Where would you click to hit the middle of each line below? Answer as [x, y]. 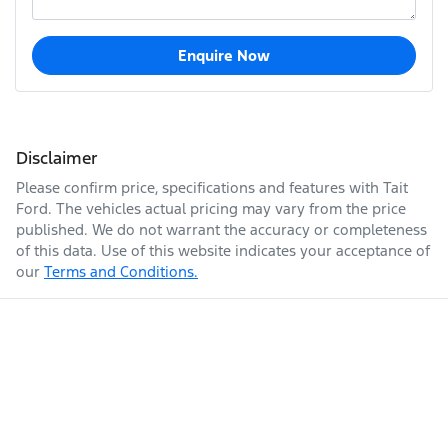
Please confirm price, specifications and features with [199, 187]
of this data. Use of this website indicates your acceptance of [223, 250]
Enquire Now [224, 55]
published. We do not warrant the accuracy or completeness [221, 229]
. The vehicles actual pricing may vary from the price [227, 208]
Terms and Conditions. [121, 271]
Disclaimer [57, 157]
